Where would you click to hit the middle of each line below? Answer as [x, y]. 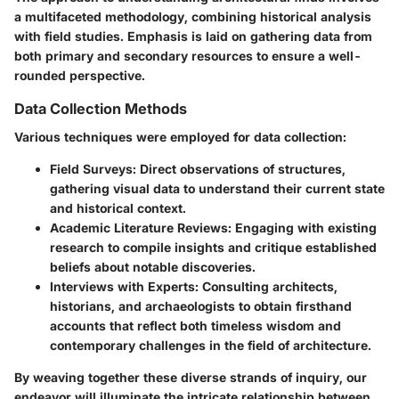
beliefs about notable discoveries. [153, 267]
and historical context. [118, 208]
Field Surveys [91, 169]
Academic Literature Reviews [139, 228]
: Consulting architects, [266, 287]
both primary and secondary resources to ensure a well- [188, 56]
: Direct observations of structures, [239, 169]
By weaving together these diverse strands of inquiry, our [191, 378]
